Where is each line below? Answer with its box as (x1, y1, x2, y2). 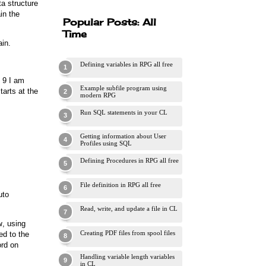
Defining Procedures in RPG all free (80, 156, 179, 164)
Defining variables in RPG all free (80, 60, 173, 68)
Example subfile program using (80, 84, 167, 92)
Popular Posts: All (63, 15, 156, 28)
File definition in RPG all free (80, 180, 161, 188)
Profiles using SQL (80, 140, 132, 147)
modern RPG (80, 91, 116, 99)
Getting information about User (80, 132, 166, 140)
